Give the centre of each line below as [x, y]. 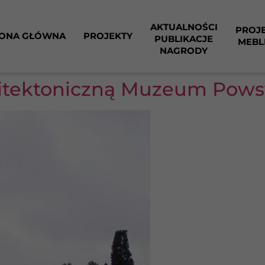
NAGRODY [184, 51]
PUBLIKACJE [184, 39]
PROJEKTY [108, 35]
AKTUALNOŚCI [184, 27]
